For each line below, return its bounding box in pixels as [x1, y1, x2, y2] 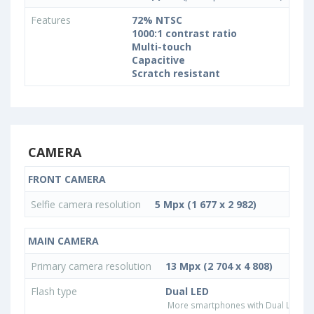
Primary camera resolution [31, 259, 154, 273]
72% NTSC [132, 13, 182, 27]
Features [31, 13, 74, 27]
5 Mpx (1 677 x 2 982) [155, 198, 257, 212]
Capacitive [132, 53, 185, 67]
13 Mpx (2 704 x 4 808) [165, 259, 273, 273]
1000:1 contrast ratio [132, 27, 237, 41]
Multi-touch [132, 40, 191, 54]
